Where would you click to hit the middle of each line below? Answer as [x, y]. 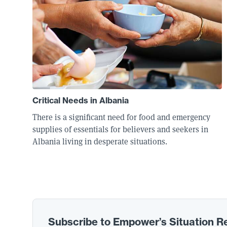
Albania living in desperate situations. [100, 142]
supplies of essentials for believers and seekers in [120, 129]
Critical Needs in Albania [81, 100]
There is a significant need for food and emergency [121, 117]
